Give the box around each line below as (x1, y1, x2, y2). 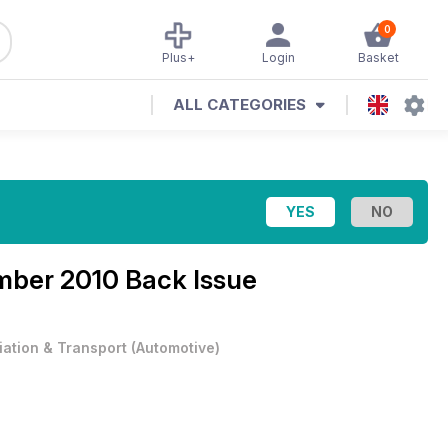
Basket (357, 50, 399, 65)
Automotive (136, 339, 215, 356)
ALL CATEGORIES (173, 95, 306, 114)
